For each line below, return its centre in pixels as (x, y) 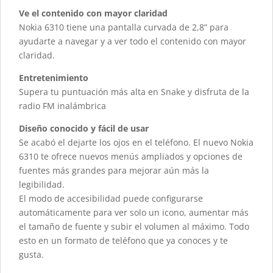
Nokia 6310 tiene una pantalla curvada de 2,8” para (124, 27)
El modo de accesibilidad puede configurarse (111, 199)
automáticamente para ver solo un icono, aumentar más (134, 213)
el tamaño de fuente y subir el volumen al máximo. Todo (134, 227)
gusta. (31, 255)
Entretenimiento (54, 78)
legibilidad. (42, 185)
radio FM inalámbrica (62, 106)
